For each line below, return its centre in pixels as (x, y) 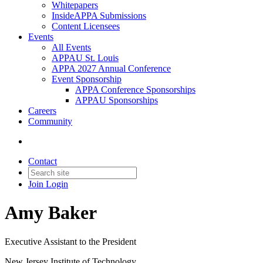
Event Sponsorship (87, 79)
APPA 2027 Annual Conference (111, 68)
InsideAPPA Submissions (99, 16)
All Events (71, 47)
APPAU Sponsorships (117, 100)
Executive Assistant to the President (70, 241)
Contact (43, 161)
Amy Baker (51, 213)
